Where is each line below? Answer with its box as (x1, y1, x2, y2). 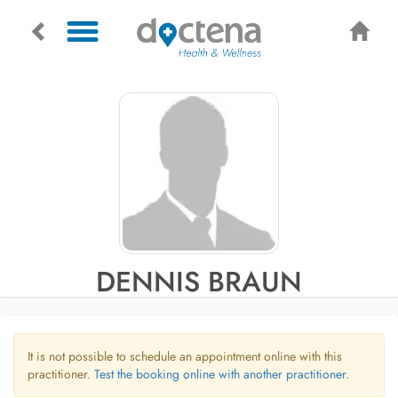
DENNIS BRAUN (96, 261, 302, 302)
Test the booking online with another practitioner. (94, 365, 349, 383)
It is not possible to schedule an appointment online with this (28, 347, 342, 365)
